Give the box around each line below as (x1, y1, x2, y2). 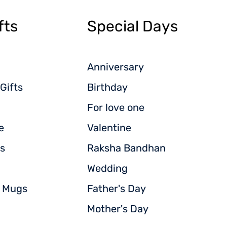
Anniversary (87, 61, 144, 73)
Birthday (87, 81, 128, 94)
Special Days (87, 17, 178, 36)
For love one (87, 101, 144, 114)
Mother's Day (87, 203, 148, 215)
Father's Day (87, 182, 146, 195)
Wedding (87, 162, 128, 175)
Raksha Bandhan (87, 142, 166, 155)
